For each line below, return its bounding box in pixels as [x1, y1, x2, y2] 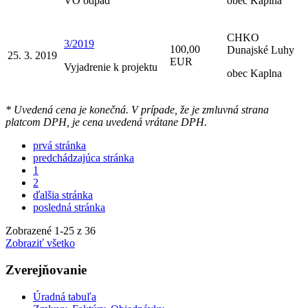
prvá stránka [33, 140, 86, 152]
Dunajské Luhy [227, 44, 294, 56]
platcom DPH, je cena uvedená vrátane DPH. [5, 116, 207, 129]
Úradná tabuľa [33, 290, 96, 302]
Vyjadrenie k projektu [64, 61, 157, 74]
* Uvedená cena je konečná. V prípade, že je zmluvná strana [5, 104, 269, 116]
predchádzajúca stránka [33, 152, 134, 164]
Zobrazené [5, 225, 54, 237]
